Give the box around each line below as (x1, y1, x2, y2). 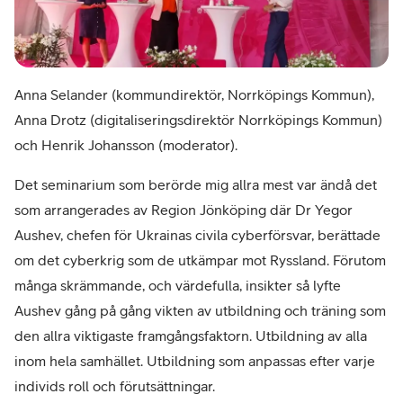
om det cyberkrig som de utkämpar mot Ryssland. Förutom (14, 252, 386, 269)
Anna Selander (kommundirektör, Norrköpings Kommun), (14, 86, 374, 103)
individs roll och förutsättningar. (14, 378, 215, 395)
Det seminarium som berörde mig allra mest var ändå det (14, 176, 377, 193)
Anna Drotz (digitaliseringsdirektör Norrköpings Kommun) (14, 112, 382, 129)
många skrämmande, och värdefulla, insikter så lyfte (14, 277, 341, 294)
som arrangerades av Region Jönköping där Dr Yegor (14, 201, 353, 219)
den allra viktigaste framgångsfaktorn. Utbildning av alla (14, 327, 367, 345)
